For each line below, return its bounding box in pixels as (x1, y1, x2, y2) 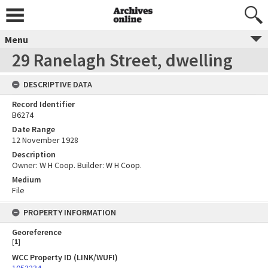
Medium (12, 174, 41, 185)
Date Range (12, 124, 55, 135)
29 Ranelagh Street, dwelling (12, 48, 233, 71)
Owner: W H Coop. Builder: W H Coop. (12, 160, 142, 170)
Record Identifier (12, 99, 75, 109)
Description (12, 149, 56, 160)
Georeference (12, 227, 62, 237)
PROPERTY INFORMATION (23, 207, 116, 218)
